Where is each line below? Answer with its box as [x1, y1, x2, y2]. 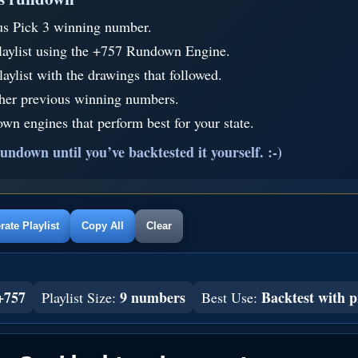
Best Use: [201, 288, 261, 307]
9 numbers [120, 287, 185, 308]
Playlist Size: [42, 288, 120, 307]
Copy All [82, 220, 124, 232]
